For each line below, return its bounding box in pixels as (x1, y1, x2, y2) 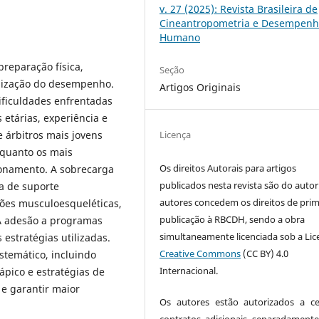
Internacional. (159, 264, 219, 278)
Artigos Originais (159, 80, 241, 94)
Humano (159, 30, 201, 44)
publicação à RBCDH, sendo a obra (159, 213, 305, 226)
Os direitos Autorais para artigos (159, 162, 297, 175)
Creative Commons (159, 247, 241, 261)
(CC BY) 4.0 (241, 247, 289, 261)
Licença (159, 128, 192, 142)
